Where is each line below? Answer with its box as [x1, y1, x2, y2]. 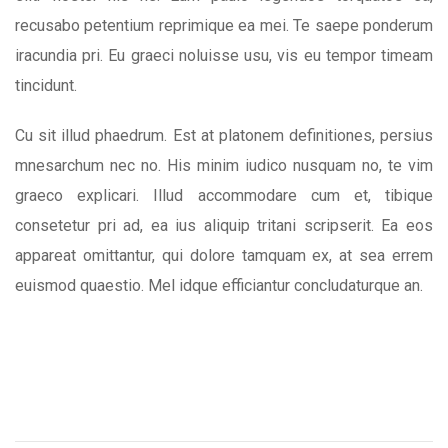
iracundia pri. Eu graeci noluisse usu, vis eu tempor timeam [15, 45, 433, 65]
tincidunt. [15, 75, 77, 95]
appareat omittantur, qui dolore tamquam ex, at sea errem [15, 245, 433, 265]
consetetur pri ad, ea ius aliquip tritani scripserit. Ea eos [15, 215, 433, 235]
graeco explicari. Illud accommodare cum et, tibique [15, 185, 433, 205]
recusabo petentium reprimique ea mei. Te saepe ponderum [15, 15, 433, 35]
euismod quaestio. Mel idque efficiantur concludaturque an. [15, 275, 423, 295]
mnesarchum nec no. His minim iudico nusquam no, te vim [15, 155, 433, 175]
